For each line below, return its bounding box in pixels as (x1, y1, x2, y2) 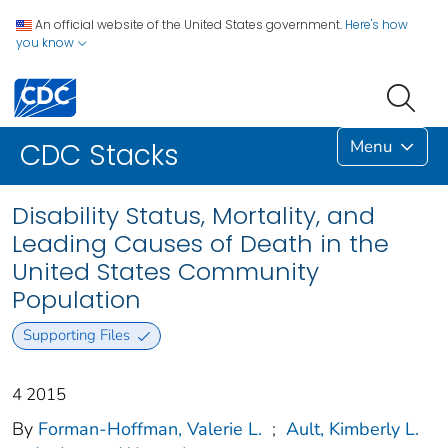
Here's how (345, 16, 408, 33)
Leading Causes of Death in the (12, 227, 389, 261)
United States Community (12, 255, 319, 289)
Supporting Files (22, 325, 130, 346)
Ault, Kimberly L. (286, 416, 419, 441)
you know (16, 34, 77, 51)
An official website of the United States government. (35, 16, 342, 33)
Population (12, 283, 141, 317)
